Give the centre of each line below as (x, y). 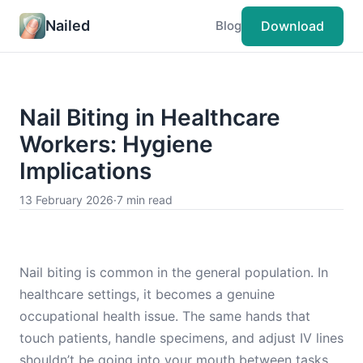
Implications (85, 171)
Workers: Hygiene (116, 144)
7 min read (145, 200)
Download (293, 26)
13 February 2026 (66, 200)
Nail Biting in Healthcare (150, 117)
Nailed (68, 25)
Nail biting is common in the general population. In (174, 272)
